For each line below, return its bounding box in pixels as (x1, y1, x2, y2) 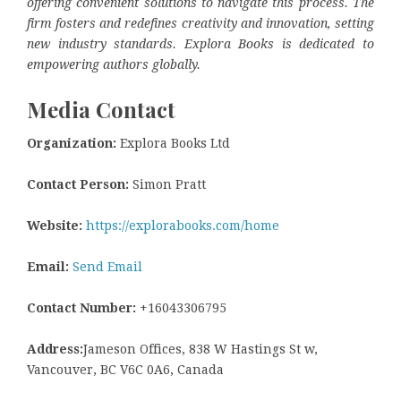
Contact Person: (27, 177, 129, 192)
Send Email (73, 260, 142, 275)
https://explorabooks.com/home (86, 218, 279, 234)
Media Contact (27, 94, 175, 124)
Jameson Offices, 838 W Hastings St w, (83, 342, 318, 357)
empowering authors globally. (27, 56, 200, 72)
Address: (27, 342, 83, 357)
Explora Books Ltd (116, 136, 230, 151)
